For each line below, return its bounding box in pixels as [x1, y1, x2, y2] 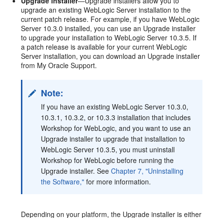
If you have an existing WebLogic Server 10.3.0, [41, 101, 189, 111]
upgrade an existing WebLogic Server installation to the [21, 4, 191, 15]
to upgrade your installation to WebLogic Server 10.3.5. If [21, 32, 197, 42]
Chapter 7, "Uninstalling [111, 165, 184, 176]
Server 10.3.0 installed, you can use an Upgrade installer [21, 23, 196, 33]
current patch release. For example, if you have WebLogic [21, 14, 200, 24]
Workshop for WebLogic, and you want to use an [41, 123, 191, 133]
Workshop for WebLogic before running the [41, 155, 174, 165]
